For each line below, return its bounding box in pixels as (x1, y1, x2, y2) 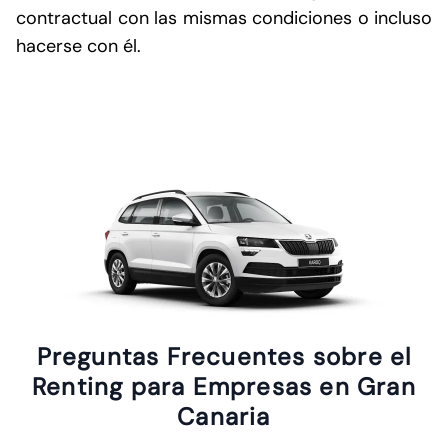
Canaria (177, 400, 271, 432)
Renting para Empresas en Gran (32, 370, 416, 402)
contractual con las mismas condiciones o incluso (16, 5, 432, 30)
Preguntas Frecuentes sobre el (36, 340, 412, 372)
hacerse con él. (16, 33, 146, 58)
